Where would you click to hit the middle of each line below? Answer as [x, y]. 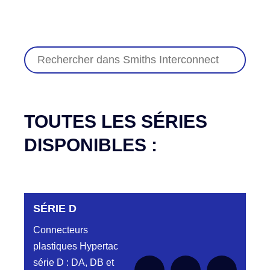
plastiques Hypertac [76, 246]
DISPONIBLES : [91, 145]
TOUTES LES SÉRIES [116, 121]
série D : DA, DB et [74, 262]
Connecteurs [61, 230]
